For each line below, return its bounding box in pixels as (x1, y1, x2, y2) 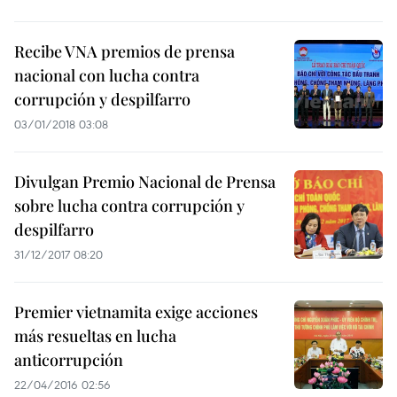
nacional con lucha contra (14, 65, 199, 86)
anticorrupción (14, 349, 123, 370)
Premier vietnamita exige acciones (14, 301, 258, 323)
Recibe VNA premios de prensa (14, 41, 235, 62)
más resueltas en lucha (14, 325, 176, 346)
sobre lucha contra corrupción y (14, 195, 245, 216)
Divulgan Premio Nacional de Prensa (14, 171, 276, 192)
